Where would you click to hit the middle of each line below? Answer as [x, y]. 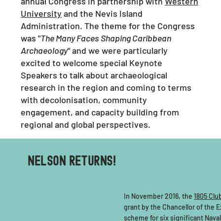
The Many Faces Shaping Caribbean [106, 38]
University [41, 13]
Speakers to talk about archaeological [94, 75]
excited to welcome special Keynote [91, 62]
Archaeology [44, 50]
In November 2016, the [159, 196]
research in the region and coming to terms [106, 87]
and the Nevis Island [102, 13]
